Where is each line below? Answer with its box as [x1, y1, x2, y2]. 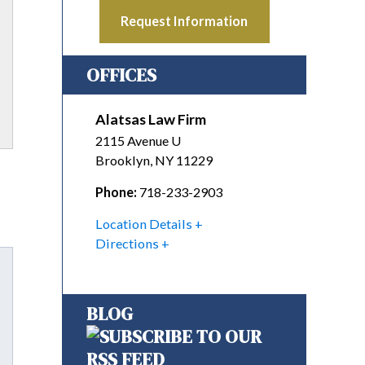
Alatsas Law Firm [95, 110, 206, 129]
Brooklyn [95, 152, 150, 169]
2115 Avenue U [95, 133, 181, 149]
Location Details [95, 216, 192, 232]
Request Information [121, 13, 248, 29]
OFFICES [86, 63, 156, 88]
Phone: [95, 184, 137, 200]
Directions [95, 235, 159, 252]
